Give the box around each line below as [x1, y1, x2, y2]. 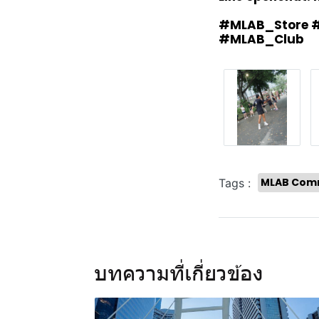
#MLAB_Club [219, 31, 304, 48]
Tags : [219, 175, 251, 190]
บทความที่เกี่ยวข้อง [94, 258, 263, 289]
